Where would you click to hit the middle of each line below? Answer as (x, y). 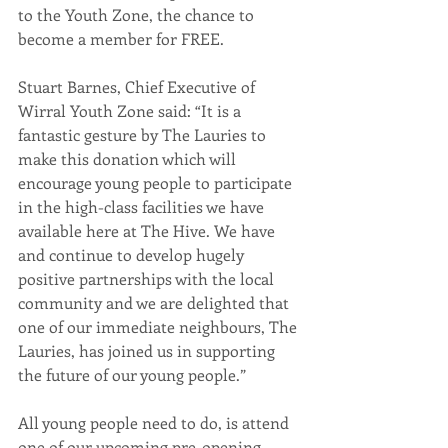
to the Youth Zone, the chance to (138, 14)
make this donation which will (129, 158)
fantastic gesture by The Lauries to (144, 134)
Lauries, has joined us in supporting (148, 350)
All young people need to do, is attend (155, 422)
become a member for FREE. (121, 38)
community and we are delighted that (155, 302)
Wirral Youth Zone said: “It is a (131, 110)
